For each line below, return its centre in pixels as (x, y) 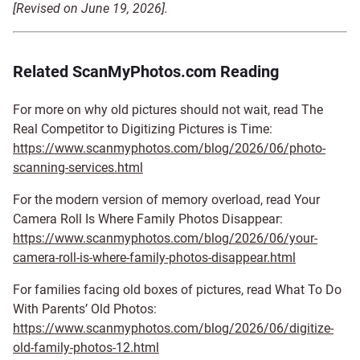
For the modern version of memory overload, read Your (166, 199)
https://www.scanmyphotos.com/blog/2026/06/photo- (169, 148)
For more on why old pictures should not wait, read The (168, 109)
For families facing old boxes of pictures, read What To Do (177, 289)
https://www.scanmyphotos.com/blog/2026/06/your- (165, 238)
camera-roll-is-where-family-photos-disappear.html (154, 257)
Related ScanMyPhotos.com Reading (146, 71)
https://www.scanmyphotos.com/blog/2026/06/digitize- (173, 328)
